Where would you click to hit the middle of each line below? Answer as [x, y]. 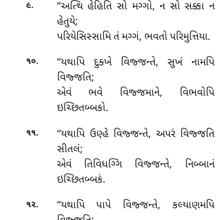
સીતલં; [70, 150]
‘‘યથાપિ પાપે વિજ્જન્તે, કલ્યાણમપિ [136, 206]
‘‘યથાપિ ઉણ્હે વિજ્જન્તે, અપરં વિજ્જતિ [136, 134]
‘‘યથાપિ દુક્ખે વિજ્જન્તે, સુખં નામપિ [136, 63]
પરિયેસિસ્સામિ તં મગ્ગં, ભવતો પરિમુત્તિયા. [134, 37]
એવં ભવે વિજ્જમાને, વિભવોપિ [136, 94]
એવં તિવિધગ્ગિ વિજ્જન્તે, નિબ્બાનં [136, 165]
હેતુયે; [67, 22]
